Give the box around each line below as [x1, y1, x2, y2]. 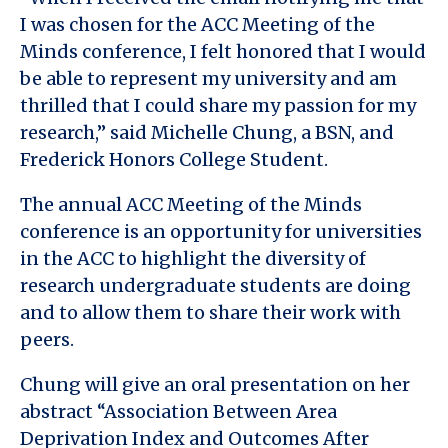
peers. [20, 327, 74, 351]
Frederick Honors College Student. [20, 147, 328, 171]
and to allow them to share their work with [20, 300, 401, 324]
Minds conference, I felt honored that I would [20, 39, 426, 63]
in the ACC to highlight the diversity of [20, 246, 366, 270]
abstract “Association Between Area [20, 399, 337, 423]
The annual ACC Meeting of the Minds [20, 192, 362, 216]
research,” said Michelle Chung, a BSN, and [20, 120, 394, 144]
